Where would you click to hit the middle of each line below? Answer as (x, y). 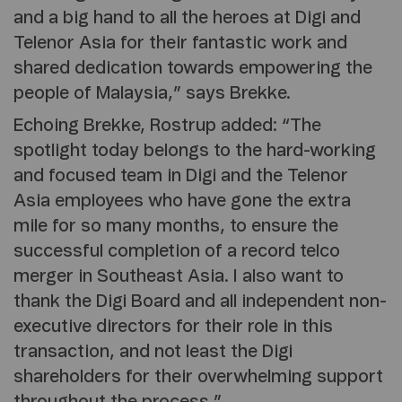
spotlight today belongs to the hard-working (195, 151)
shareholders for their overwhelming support (198, 377)
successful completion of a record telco (177, 252)
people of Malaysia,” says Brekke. (152, 94)
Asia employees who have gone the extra (182, 201)
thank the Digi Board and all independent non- (200, 302)
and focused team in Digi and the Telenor (181, 176)
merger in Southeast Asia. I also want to (179, 277)
